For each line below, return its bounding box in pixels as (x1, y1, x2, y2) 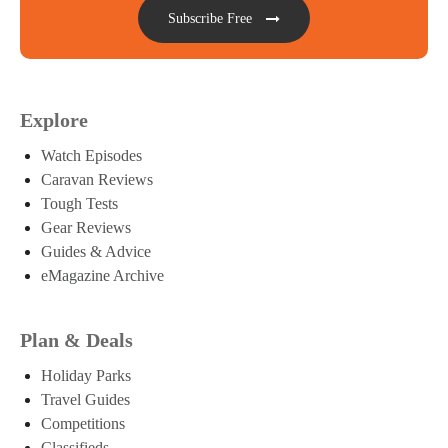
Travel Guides (41, 391, 130, 409)
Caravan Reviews (41, 171, 153, 189)
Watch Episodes (41, 147, 142, 165)
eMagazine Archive (41, 267, 164, 285)
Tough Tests (41, 195, 118, 213)
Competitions (41, 415, 125, 433)
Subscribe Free (168, 11, 252, 27)
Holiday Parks (41, 367, 131, 385)
